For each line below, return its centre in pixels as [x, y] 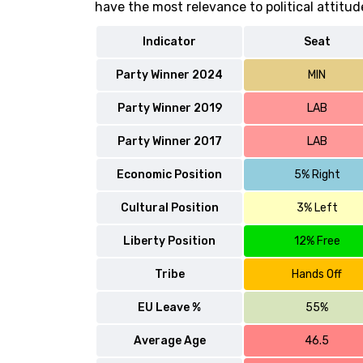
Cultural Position [169, 208]
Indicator [169, 42]
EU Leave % [169, 307]
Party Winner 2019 [169, 108]
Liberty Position [169, 241]
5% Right [317, 175]
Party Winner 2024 [169, 75]
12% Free [317, 241]
